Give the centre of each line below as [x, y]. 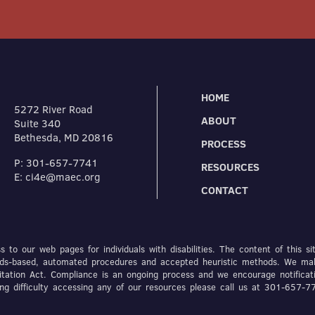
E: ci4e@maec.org [58, 177]
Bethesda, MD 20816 [64, 138]
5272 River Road [54, 110]
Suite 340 [38, 124]
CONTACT [225, 190]
